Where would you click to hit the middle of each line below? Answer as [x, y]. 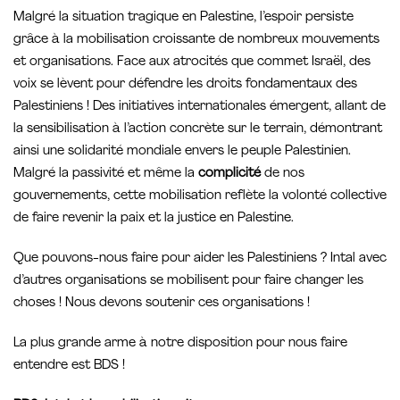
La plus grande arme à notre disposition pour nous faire [180, 344]
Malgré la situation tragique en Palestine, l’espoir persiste [183, 17]
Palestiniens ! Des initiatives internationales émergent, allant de [200, 106]
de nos [283, 173]
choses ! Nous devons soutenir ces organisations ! [162, 303]
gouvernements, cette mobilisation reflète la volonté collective [200, 196]
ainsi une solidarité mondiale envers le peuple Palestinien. [182, 151]
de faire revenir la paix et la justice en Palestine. [154, 218]
